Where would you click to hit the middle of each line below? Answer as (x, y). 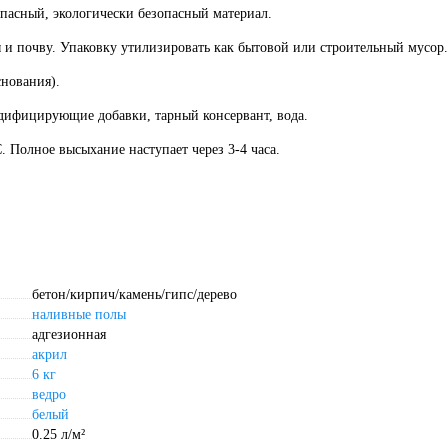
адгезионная (69, 335)
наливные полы (79, 315)
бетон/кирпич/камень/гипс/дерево (134, 295)
